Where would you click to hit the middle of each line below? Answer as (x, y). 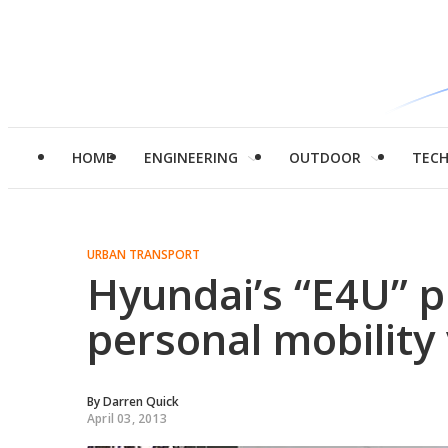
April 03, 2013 (127, 418)
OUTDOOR (325, 157)
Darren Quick (141, 401)
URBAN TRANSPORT (143, 254)
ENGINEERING (191, 157)
